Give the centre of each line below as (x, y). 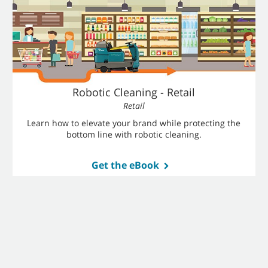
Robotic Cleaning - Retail (134, 92)
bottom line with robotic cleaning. (134, 134)
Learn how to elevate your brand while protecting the (134, 123)
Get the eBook (125, 165)
